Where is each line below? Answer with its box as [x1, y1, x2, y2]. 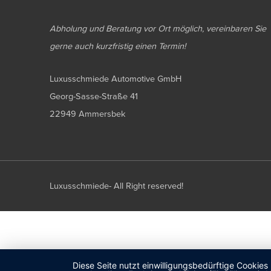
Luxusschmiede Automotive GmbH [50, 74, 181, 85]
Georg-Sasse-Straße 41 [50, 91, 138, 102]
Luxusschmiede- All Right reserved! [50, 180, 183, 191]
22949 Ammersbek [50, 109, 125, 120]
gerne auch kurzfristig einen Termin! [50, 41, 186, 52]
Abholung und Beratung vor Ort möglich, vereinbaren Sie [50, 24, 266, 34]
